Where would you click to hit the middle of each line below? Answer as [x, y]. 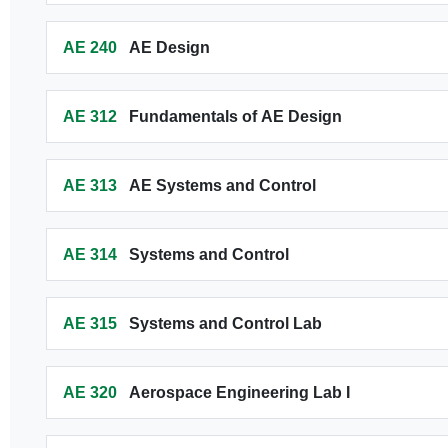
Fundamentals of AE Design [235, 116]
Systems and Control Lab [225, 323]
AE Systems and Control [222, 185]
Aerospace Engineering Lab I [239, 392]
